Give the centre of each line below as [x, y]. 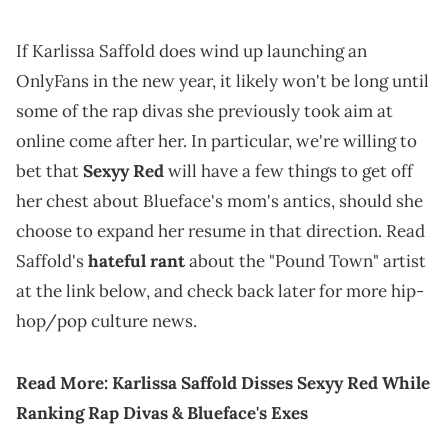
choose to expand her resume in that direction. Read [220, 231]
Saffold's [52, 261]
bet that [49, 171]
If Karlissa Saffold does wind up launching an [191, 51]
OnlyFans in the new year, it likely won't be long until [222, 81]
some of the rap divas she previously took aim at [204, 111]
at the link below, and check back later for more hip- [220, 291]
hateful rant [136, 261]
